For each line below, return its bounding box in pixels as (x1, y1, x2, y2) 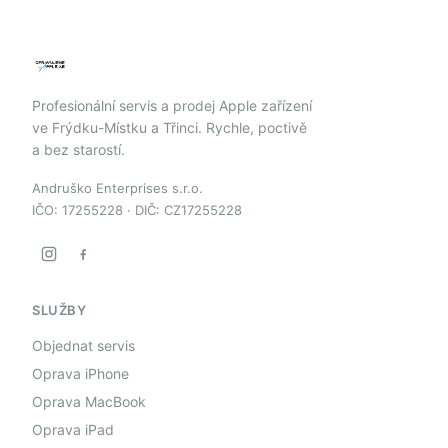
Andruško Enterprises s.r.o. (32, 180, 203, 197)
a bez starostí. (32, 141, 125, 159)
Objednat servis (32, 337, 135, 355)
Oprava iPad (32, 421, 114, 439)
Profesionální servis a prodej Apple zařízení (32, 97, 312, 115)
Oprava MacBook (32, 393, 146, 411)
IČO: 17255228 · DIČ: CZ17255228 (32, 202, 242, 219)
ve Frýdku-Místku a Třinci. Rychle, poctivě (32, 119, 307, 137)
